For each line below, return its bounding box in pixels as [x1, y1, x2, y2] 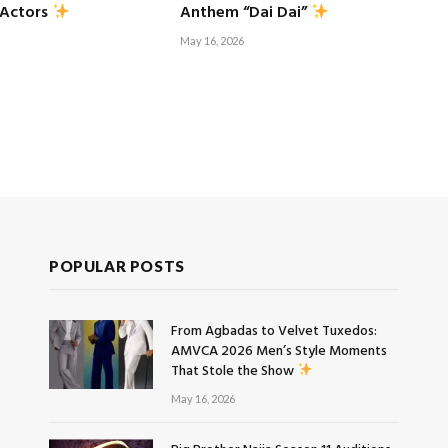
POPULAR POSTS [49, 256, 185, 275]
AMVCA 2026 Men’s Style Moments [171, 339, 387, 363]
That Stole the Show [171, 359, 297, 383]
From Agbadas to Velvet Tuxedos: [171, 319, 377, 343]
